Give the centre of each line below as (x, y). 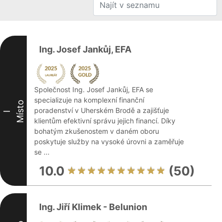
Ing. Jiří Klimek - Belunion (93, 207)
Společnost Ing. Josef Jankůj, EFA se (94, 89)
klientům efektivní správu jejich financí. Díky (105, 121)
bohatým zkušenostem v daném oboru (97, 131)
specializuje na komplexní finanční (89, 100)
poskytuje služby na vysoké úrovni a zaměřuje (109, 141)
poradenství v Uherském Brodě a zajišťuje (102, 110)
